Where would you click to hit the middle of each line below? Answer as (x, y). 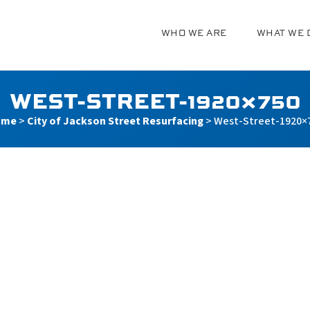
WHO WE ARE (194, 33)
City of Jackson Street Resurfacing (115, 121)
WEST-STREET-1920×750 (155, 100)
